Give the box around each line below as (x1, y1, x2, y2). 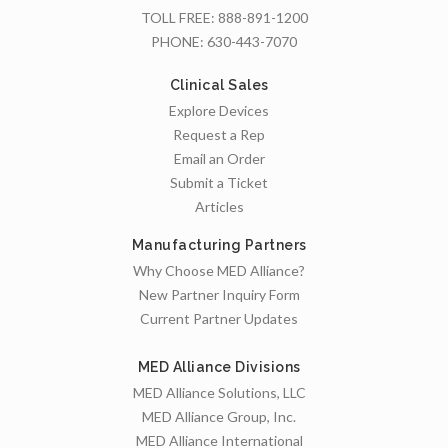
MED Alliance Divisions (137, 358, 301, 375)
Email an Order (173, 149, 265, 167)
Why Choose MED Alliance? (133, 261, 305, 279)
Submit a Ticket (170, 173, 268, 191)
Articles (194, 197, 244, 215)
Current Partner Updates (140, 309, 298, 327)
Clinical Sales (169, 76, 269, 93)
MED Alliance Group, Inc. (142, 407, 296, 425)
